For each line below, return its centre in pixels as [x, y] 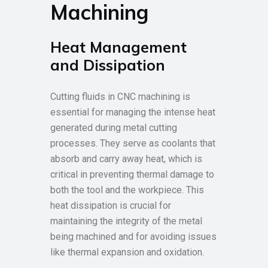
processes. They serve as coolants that [133, 143]
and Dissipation [108, 65]
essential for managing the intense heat [133, 112]
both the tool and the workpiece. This [127, 190]
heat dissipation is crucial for [111, 205]
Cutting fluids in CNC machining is [120, 97]
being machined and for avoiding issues [133, 237]
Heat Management [118, 47]
